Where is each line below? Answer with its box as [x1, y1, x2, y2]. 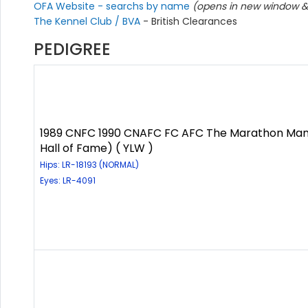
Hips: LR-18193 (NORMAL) [40, 159, 139, 171]
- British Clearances [143, 14, 237, 29]
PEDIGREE [34, 38, 111, 61]
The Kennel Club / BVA [34, 14, 143, 29]
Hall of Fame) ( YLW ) [40, 140, 153, 157]
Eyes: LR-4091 [40, 175, 96, 187]
